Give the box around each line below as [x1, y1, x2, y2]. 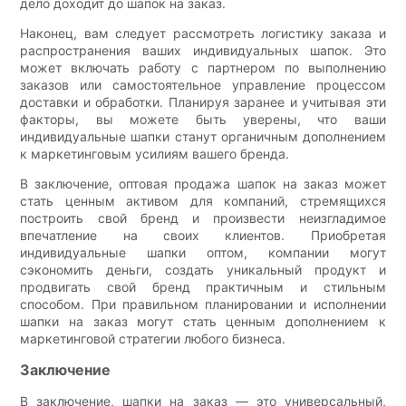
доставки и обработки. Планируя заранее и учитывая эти [20, 94, 386, 111]
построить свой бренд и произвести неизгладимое [20, 210, 386, 227]
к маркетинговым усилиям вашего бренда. [20, 146, 290, 162]
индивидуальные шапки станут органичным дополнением [20, 129, 386, 145]
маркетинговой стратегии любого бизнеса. [20, 331, 286, 347]
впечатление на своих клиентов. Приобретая [20, 227, 386, 244]
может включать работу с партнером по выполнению [20, 60, 386, 76]
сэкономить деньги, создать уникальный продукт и [20, 262, 386, 278]
